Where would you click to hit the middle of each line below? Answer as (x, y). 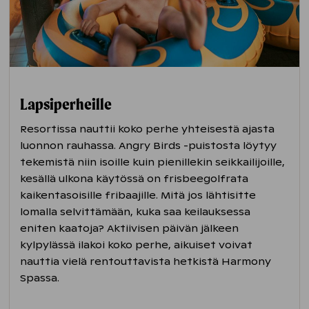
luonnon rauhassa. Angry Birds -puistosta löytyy (149, 145)
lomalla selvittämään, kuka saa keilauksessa (136, 211)
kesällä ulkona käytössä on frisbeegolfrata (134, 178)
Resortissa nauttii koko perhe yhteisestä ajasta (148, 129)
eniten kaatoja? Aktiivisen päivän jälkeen (130, 228)
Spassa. (41, 278)
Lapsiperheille (66, 104)
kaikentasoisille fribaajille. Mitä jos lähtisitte (138, 195)
